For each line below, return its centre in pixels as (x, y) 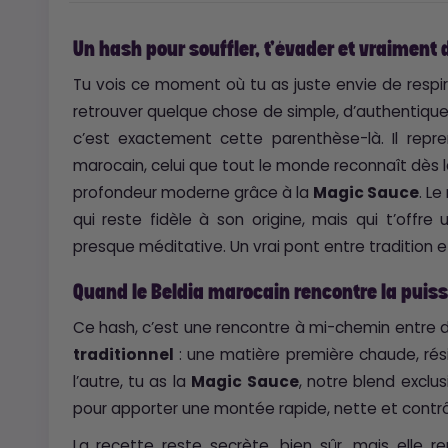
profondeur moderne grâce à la (192, 192)
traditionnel (123, 354)
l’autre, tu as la (132, 381)
